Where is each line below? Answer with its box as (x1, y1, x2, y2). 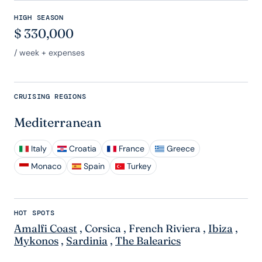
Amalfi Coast (14, 222, 77, 236)
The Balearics (115, 234, 181, 248)
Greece (167, 143, 195, 154)
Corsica (85, 222, 121, 236)
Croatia (69, 143, 96, 154)
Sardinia (66, 234, 108, 248)
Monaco (31, 161, 61, 172)
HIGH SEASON (14, 13, 64, 23)
